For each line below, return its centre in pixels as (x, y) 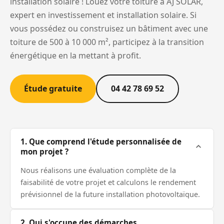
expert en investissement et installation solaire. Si (103, 15)
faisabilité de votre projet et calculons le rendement (108, 182)
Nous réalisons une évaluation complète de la (98, 170)
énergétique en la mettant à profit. (75, 56)
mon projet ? (44, 152)
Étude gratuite (53, 89)
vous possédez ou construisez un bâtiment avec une (109, 29)
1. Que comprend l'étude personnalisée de (101, 142)
